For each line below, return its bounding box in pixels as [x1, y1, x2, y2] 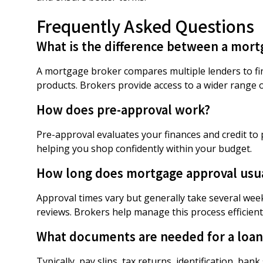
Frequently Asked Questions [36, 14, 254, 38]
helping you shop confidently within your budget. [36, 142, 252, 155]
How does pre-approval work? [36, 101, 210, 118]
